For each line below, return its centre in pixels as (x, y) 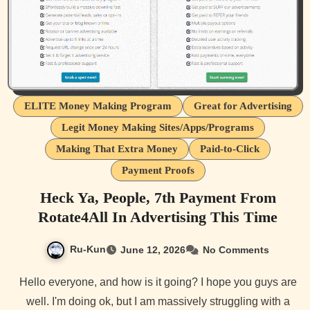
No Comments (236, 249)
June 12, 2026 (153, 249)
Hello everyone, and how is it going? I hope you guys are (23, 282)
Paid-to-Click (230, 148)
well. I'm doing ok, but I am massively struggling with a (158, 301)
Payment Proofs (158, 170)
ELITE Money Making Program (98, 106)
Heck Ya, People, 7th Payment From (158, 197)
